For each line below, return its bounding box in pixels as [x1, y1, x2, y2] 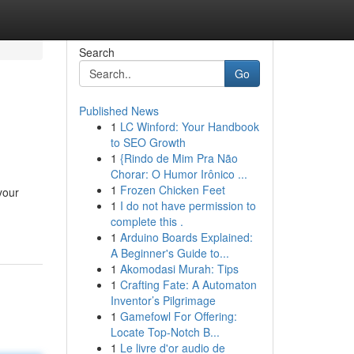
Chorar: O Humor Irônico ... [110, 166, 247, 182]
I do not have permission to [119, 198, 256, 213]
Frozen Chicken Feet [119, 182, 225, 198]
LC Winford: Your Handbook [119, 119, 259, 134]
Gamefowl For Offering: [119, 308, 237, 324]
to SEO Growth [110, 134, 186, 150]
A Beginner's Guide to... [110, 245, 229, 261]
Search [78, 44, 115, 60]
